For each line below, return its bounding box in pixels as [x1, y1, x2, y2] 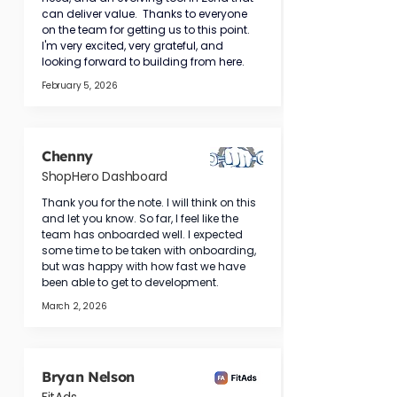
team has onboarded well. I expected [42, 227, 245, 242]
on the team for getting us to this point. [42, 22, 253, 37]
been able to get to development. [42, 275, 219, 290]
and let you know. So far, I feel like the [42, 211, 241, 226]
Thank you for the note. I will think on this [42, 195, 259, 210]
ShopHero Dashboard [42, 167, 167, 185]
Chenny [42, 147, 94, 165]
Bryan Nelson [42, 368, 136, 385]
